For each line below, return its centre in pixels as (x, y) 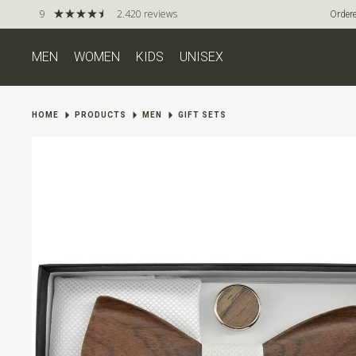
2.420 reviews (147, 14)
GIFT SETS (202, 115)
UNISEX (201, 57)
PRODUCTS (101, 115)
